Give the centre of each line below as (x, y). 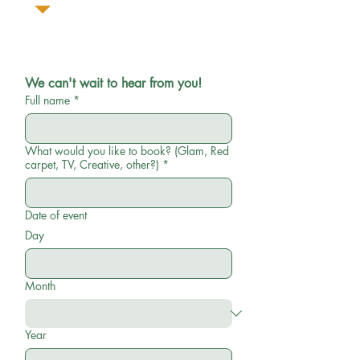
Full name (47, 100)
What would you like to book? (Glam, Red (127, 151)
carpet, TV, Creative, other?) (92, 164)
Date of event (56, 215)
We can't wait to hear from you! (113, 83)
